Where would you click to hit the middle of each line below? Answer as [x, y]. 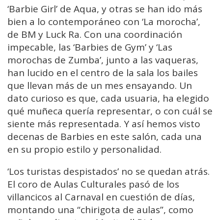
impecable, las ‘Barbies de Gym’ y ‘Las [90, 47]
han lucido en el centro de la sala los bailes [103, 72]
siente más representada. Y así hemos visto [104, 124]
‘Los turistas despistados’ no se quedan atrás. [109, 171]
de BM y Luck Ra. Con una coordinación [95, 34]
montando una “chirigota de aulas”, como [100, 209]
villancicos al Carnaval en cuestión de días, [101, 197]
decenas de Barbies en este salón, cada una [105, 136]
